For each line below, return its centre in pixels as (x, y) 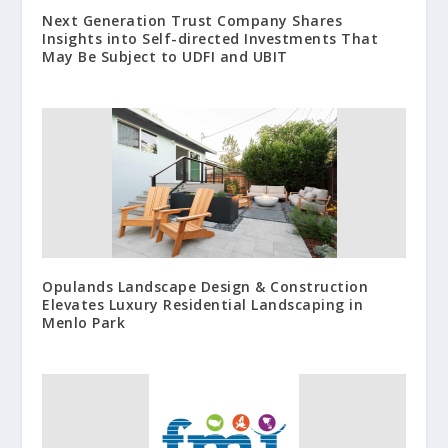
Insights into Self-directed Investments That (210, 38)
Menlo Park (84, 322)
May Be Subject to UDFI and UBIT (165, 56)
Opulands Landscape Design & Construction (205, 286)
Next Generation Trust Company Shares (192, 20)
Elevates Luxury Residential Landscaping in (203, 304)
